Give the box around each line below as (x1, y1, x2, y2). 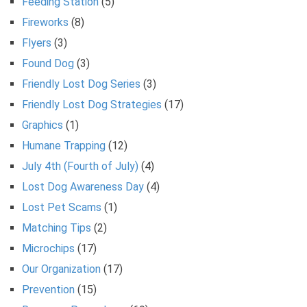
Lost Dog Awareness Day (22, 180, 144, 193)
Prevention (22, 282, 75, 296)
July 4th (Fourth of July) (22, 159, 138, 173)
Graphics (22, 118, 63, 132)
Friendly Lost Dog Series (22, 77, 140, 90)
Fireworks (22, 15, 69, 29)
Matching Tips (22, 221, 91, 234)
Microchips (22, 241, 75, 255)
